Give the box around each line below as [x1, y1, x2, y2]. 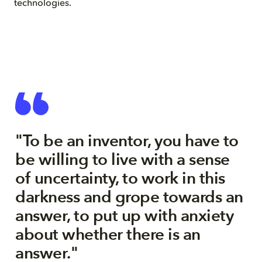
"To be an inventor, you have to [15, 130, 239, 152]
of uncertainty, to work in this [15, 167, 225, 189]
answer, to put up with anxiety [15, 205, 233, 227]
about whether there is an [15, 223, 201, 246]
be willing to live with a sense [15, 149, 230, 171]
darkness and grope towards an [15, 186, 243, 208]
